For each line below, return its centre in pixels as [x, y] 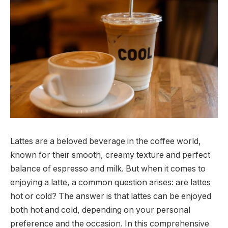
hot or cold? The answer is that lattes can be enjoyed [111, 196]
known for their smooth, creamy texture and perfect [110, 155]
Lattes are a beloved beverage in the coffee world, [106, 141]
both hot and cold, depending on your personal [100, 210]
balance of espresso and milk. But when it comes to [108, 168]
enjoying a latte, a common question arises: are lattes [110, 182]
